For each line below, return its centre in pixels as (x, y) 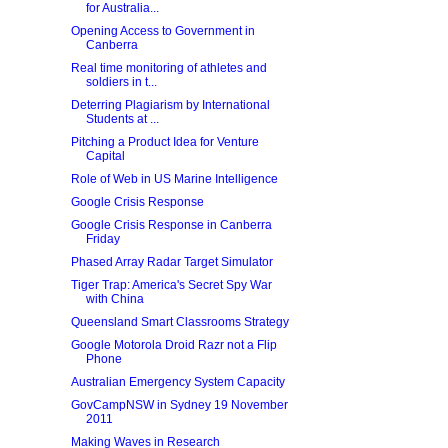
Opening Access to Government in (162, 31)
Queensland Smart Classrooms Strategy (179, 322)
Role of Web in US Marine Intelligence (174, 179)
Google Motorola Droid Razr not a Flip (173, 345)
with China (114, 299)
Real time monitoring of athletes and (168, 68)
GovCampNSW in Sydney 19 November (179, 405)
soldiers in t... (121, 82)
